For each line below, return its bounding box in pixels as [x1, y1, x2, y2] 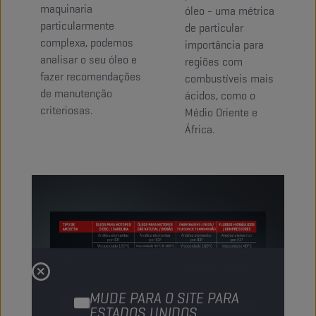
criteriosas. [40, 103, 92, 119]
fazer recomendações [40, 69, 141, 85]
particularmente [40, 18, 114, 34]
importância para [185, 37, 264, 53]
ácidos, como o [185, 88, 255, 104]
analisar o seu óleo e [40, 52, 137, 68]
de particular [185, 20, 243, 36]
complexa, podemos [40, 35, 133, 51]
